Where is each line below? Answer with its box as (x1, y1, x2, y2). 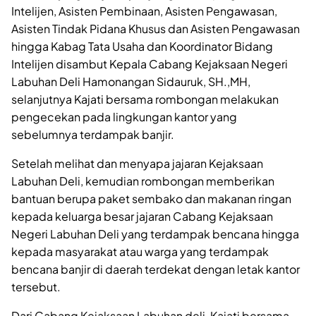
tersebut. (11, 279, 61, 294)
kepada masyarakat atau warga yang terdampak (11, 243, 269, 259)
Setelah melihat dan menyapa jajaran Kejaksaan (11, 155, 263, 171)
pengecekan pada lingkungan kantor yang (11, 109, 237, 124)
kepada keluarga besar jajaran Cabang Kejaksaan (11, 208, 273, 224)
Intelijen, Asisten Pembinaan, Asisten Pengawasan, (11, 3, 277, 18)
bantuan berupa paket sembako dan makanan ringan (11, 190, 291, 206)
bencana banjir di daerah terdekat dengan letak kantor (11, 261, 300, 276)
